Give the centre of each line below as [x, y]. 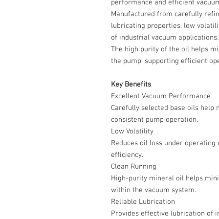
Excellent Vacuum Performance [161, 96]
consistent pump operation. [154, 120]
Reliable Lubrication [143, 202]
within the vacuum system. [153, 190]
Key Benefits [131, 85]
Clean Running [134, 167]
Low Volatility [132, 131]
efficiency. [127, 155]
